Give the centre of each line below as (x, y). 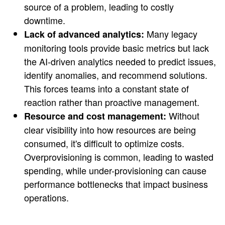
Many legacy (171, 34)
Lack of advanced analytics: (84, 34)
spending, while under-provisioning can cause (115, 170)
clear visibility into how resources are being (110, 130)
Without (183, 116)
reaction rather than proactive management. (112, 102)
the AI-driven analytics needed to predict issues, (120, 61)
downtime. (45, 20)
